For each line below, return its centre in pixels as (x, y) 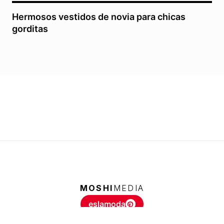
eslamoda (107, 204)
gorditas (30, 29)
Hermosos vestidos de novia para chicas (99, 17)
